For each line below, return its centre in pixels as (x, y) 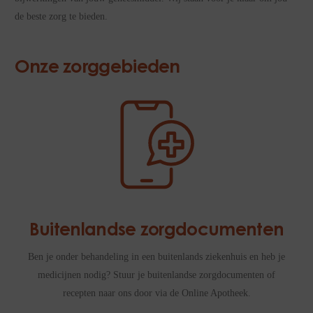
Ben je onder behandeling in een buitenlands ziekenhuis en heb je (156, 257)
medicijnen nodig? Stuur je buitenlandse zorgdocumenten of (156, 275)
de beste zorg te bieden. (61, 17)
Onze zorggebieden (97, 68)
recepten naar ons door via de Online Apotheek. (156, 293)
